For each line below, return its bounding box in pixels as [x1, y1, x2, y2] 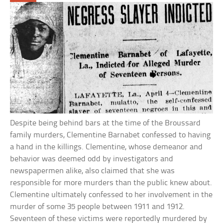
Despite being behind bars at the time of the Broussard [10, 118, 201, 127]
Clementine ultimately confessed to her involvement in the [10, 190, 213, 199]
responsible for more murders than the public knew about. [10, 178, 213, 187]
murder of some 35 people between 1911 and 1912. [10, 202, 185, 211]
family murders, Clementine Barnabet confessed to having [10, 130, 211, 139]
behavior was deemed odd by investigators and [10, 154, 174, 163]
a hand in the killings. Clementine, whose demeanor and [10, 142, 203, 151]
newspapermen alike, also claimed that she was [10, 166, 175, 175]
